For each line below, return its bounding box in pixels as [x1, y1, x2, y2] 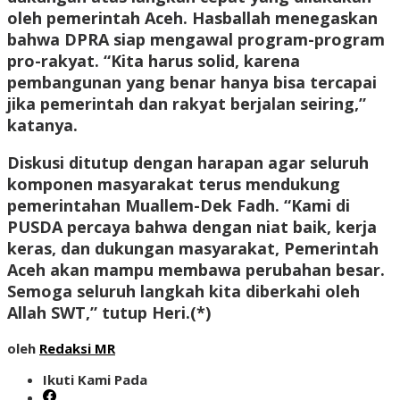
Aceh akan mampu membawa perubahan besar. [7, 259, 385, 281]
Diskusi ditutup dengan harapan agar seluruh [7, 152, 369, 174]
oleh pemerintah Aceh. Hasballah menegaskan [7, 7, 378, 29]
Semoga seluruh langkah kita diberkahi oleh [7, 280, 360, 303]
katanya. [7, 114, 78, 137]
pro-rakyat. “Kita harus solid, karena [7, 50, 300, 72]
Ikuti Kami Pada [43, 371, 147, 389]
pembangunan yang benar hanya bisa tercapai [7, 71, 377, 94]
